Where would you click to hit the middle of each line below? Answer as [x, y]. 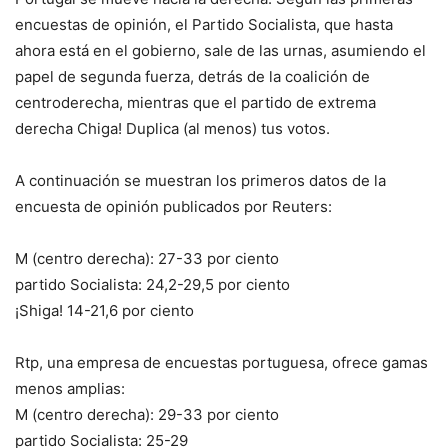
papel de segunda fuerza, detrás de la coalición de [192, 77]
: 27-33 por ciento [214, 259]
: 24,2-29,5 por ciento [214, 285]
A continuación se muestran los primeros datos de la [200, 181]
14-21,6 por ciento [130, 311]
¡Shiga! [41, 311]
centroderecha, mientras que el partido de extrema [195, 103]
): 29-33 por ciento [212, 415]
